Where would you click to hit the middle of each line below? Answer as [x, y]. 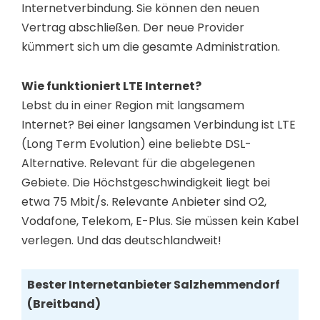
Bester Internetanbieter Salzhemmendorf [153, 284]
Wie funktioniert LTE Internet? [111, 86]
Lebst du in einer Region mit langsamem [133, 105]
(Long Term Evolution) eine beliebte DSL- [136, 144]
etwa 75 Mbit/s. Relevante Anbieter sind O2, [144, 201]
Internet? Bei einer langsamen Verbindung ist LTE [159, 124]
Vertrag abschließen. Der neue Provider [133, 28]
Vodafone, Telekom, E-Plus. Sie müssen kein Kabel [160, 221]
